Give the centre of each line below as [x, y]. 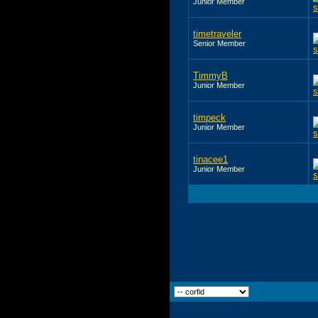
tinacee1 [210, 159]
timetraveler [217, 33]
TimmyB [210, 75]
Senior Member [219, 43]
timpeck [209, 117]
